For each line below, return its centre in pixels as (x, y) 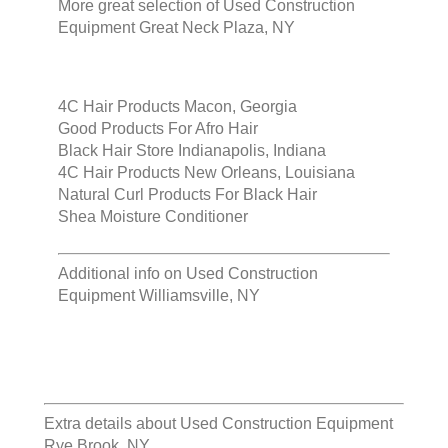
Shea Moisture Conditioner (153, 217)
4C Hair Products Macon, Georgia (177, 107)
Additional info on (122, 274)
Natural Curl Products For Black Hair (187, 195)
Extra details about (112, 424)
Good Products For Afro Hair (158, 129)
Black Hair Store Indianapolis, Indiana (192, 151)
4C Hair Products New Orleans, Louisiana (206, 173)
